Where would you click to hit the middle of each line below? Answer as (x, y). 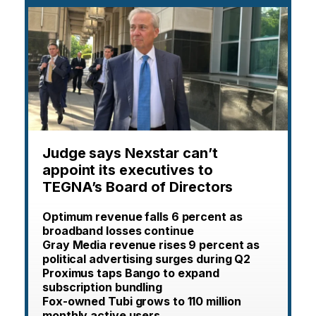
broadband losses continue (118, 230)
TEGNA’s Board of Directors (138, 187)
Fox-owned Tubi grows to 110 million (142, 301)
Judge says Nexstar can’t (130, 153)
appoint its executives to (128, 170)
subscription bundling (102, 287)
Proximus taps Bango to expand (131, 273)
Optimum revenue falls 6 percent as (142, 216)
